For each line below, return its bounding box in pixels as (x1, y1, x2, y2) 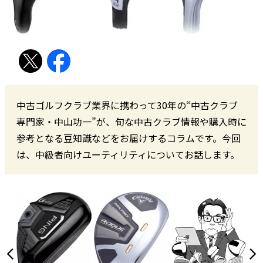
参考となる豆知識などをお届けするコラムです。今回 (16, 130, 241, 145)
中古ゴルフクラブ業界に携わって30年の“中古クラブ (16, 97, 238, 112)
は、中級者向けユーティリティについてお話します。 (16, 147, 240, 161)
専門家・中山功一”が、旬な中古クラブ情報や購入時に (16, 114, 247, 129)
